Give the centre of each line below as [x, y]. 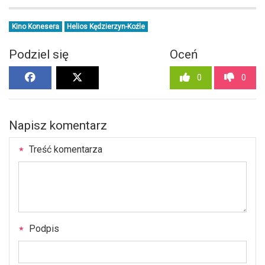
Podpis [43, 228]
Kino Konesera [35, 26]
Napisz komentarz [58, 125]
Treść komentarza [64, 149]
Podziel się [39, 54]
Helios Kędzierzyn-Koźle [106, 26]
